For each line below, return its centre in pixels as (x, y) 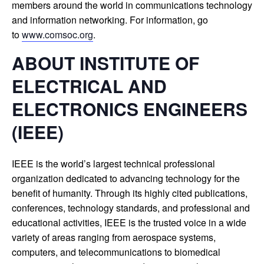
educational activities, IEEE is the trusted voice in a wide (129, 222)
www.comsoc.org (57, 34)
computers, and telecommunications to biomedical (116, 252)
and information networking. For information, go (110, 19)
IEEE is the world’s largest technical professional (113, 164)
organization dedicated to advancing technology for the (126, 178)
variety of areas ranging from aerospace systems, (114, 237)
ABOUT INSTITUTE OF (105, 62)
